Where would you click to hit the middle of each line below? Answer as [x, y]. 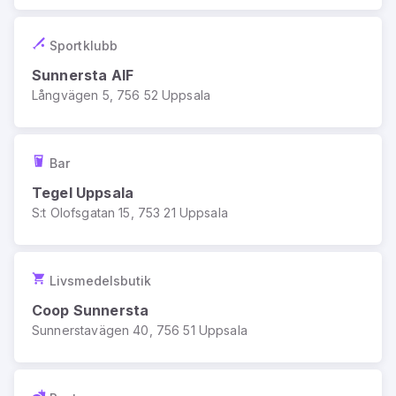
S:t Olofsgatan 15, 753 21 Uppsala [130, 213]
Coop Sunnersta [91, 310]
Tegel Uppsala [83, 193]
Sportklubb [84, 45]
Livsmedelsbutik [101, 280]
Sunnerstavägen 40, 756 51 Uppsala [140, 330]
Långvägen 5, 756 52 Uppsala [122, 95]
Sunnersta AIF [83, 75]
